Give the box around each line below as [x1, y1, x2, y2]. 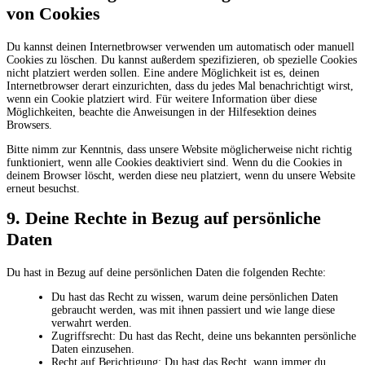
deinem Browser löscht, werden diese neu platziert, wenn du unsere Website [7, 169, 355, 182]
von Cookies [7, 2, 100, 24]
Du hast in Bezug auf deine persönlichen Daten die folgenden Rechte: [7, 266, 326, 279]
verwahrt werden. [51, 316, 132, 329]
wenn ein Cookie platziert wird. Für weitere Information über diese [7, 92, 317, 105]
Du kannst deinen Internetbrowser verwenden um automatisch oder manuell [7, 40, 354, 53]
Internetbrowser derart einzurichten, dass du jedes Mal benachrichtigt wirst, [7, 79, 354, 92]
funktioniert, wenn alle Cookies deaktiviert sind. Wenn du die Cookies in [7, 156, 342, 169]
